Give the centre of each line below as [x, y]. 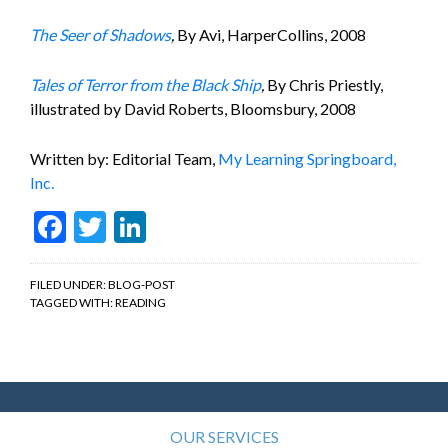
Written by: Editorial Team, [124, 159]
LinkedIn [205, 227]
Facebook [132, 227]
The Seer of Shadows [100, 35]
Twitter [158, 227]
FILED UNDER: [69, 285]
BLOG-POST [141, 285]
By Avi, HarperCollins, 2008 [271, 35]
